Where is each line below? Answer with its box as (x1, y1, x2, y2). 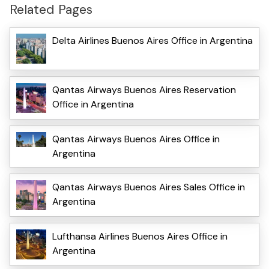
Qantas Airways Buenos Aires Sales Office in (52, 180, 245, 193)
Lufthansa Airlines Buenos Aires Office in (52, 229, 228, 243)
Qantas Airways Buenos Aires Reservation (52, 83, 236, 96)
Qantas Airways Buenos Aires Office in (52, 132, 220, 145)
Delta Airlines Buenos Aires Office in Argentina (52, 34, 253, 47)
